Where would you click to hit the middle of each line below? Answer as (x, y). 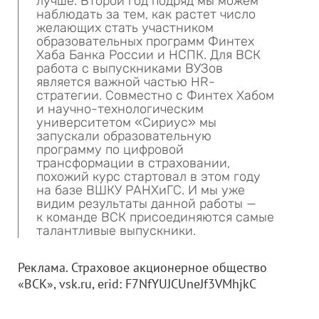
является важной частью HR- (126, 82)
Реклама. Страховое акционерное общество (142, 267)
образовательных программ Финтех (145, 41)
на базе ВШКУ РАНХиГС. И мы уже (141, 190)
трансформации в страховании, (133, 163)
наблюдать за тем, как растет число (146, 14)
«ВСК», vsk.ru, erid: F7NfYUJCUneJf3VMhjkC (137, 284)
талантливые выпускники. (116, 231)
